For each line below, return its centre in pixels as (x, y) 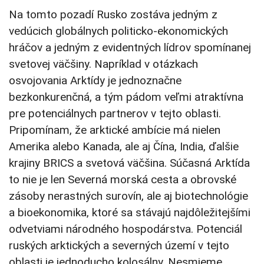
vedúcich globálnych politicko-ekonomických (118, 31)
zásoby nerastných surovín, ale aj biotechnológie (128, 196)
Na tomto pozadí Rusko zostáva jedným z (113, 15)
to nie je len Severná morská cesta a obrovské (123, 180)
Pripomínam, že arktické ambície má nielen (115, 130)
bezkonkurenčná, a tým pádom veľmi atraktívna (126, 97)
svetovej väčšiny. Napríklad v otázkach (103, 64)
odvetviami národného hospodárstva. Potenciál (126, 229)
